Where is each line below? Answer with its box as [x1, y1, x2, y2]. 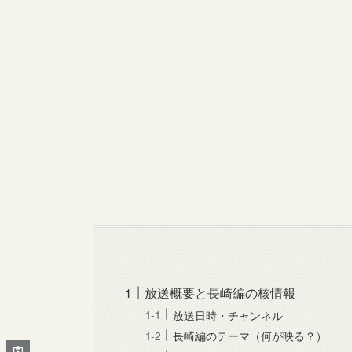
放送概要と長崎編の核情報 [145, 284, 296, 302]
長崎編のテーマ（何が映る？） [173, 327, 328, 344]
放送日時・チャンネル [173, 306, 284, 323]
